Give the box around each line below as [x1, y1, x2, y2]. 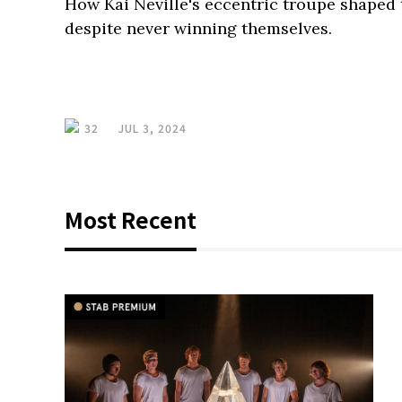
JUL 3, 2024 [118, 120, 187, 135]
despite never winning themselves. [65, 18, 332, 39]
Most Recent [65, 204, 197, 235]
